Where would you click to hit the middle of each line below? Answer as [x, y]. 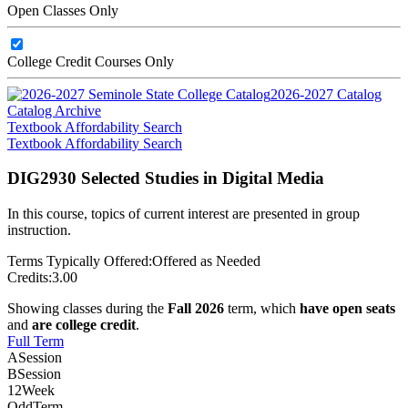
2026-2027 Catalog [326, 94]
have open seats [347, 308]
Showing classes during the [87, 308]
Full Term [36, 341]
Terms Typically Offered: [80, 260]
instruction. [39, 229]
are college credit [84, 324]
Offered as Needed [206, 260]
